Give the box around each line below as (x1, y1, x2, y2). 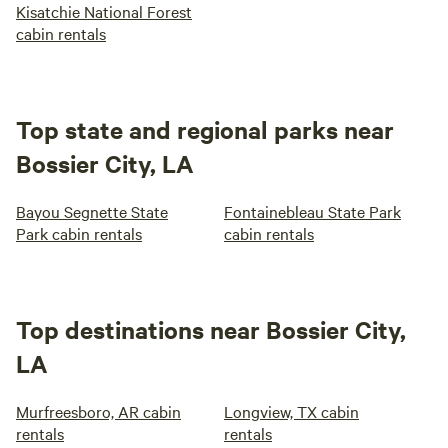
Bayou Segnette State (16, 200, 168, 222)
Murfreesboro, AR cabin (16, 400, 181, 422)
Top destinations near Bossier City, (16, 313, 406, 345)
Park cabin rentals (16, 222, 142, 244)
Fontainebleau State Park (224, 200, 401, 222)
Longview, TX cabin (224, 400, 359, 422)
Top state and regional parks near (16, 113, 394, 145)
